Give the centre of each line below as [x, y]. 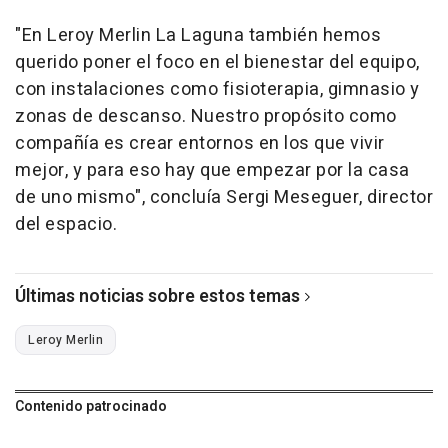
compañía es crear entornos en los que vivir [200, 144]
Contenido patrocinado [91, 407]
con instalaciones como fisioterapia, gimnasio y [217, 90]
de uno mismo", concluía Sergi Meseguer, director [224, 198]
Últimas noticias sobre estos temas [157, 297]
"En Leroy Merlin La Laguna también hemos [198, 36]
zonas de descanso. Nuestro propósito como [206, 117]
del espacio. [66, 225]
